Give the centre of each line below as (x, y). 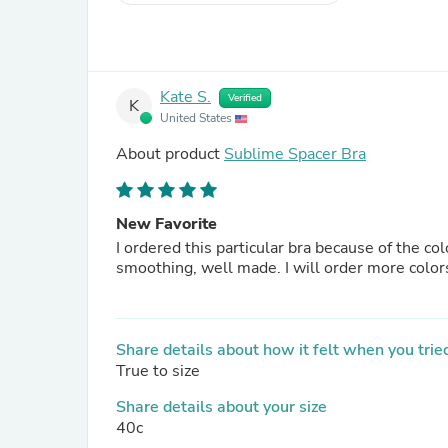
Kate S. (185, 97)
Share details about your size (221, 407)
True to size (158, 371)
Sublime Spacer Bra (295, 154)
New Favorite (166, 224)
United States (197, 118)
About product (170, 154)
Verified (245, 98)
